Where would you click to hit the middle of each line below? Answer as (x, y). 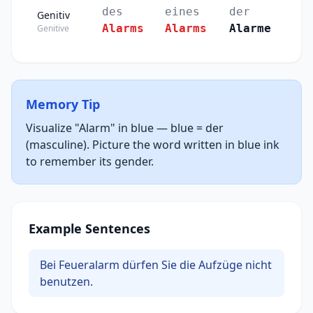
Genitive (53, 29)
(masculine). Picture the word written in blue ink (153, 145)
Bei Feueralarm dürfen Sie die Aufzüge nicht (156, 265)
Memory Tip (63, 104)
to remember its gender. (90, 162)
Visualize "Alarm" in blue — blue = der (125, 128)
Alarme (250, 29)
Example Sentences (89, 229)
